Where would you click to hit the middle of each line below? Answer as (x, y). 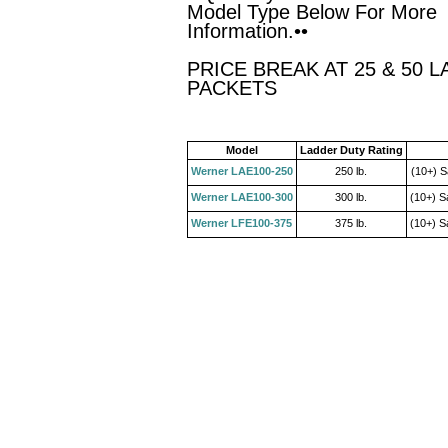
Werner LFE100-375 (242, 223)
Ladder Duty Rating (351, 150)
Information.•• (247, 31)
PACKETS (232, 88)
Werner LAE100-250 (242, 171)
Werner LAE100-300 (242, 197)
